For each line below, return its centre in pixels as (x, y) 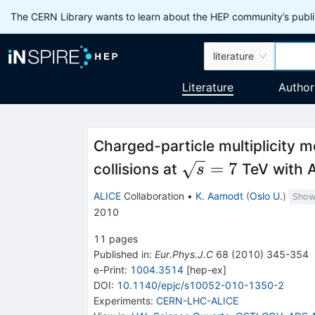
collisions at (137, 169)
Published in (121, 254)
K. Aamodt (219, 195)
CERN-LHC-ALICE (197, 300)
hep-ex (206, 269)
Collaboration (152, 195)
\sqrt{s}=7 (225, 168)
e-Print (109, 269)
